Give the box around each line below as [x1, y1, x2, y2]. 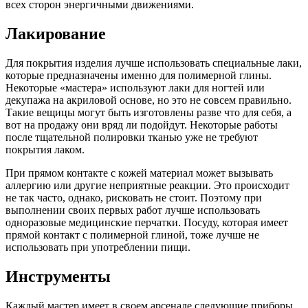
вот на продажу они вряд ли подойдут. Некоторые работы [5, 119, 278, 131]
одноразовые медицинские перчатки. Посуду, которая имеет [5, 217, 288, 228]
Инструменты [5, 267, 111, 285]
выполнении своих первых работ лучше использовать [5, 204, 260, 216]
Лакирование [5, 25, 106, 43]
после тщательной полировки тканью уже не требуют [5, 131, 258, 143]
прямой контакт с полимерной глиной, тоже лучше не [5, 229, 259, 241]
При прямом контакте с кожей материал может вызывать [5, 167, 273, 179]
